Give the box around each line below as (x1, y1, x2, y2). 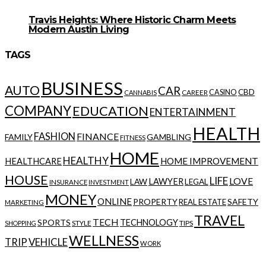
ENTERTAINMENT (150, 106, 236, 119)
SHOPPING (5, 219, 36, 227)
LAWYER (148, 176, 183, 187)
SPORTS (37, 217, 71, 228)
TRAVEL (194, 212, 245, 229)
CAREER (182, 88, 208, 97)
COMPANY (5, 103, 71, 119)
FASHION (34, 131, 75, 143)
